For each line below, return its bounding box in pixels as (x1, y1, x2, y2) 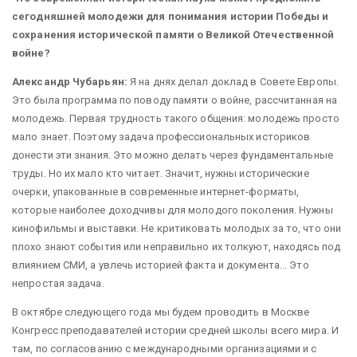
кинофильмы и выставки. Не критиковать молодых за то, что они (12, 222, 342, 234)
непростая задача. (12, 277, 104, 289)
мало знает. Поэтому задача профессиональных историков (12, 130, 311, 143)
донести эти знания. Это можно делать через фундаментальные (12, 148, 333, 161)
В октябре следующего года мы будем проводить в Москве (12, 305, 310, 318)
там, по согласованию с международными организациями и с (12, 342, 317, 355)
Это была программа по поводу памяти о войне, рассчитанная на (12, 93, 338, 106)
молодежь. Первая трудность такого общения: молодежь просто (12, 112, 339, 124)
